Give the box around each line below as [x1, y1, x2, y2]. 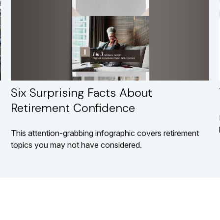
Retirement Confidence [11, 100, 136, 116]
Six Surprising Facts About [11, 85, 153, 101]
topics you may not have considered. [11, 140, 142, 150]
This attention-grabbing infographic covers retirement [11, 128, 199, 138]
